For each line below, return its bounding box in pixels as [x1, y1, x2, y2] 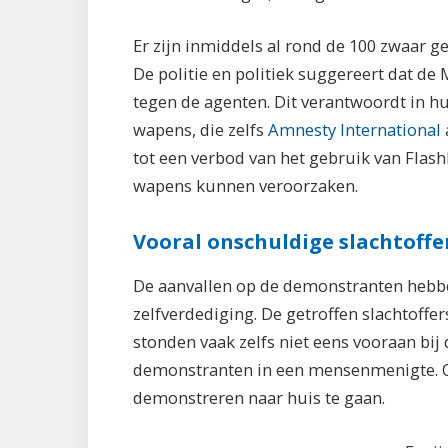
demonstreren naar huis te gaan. [133, 386, 385, 410]
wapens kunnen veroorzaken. [133, 174, 358, 198]
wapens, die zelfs [133, 118, 268, 142]
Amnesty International [268, 118, 441, 142]
